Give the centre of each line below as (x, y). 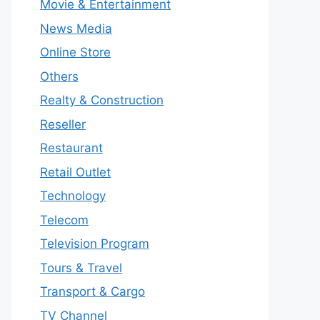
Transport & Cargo (92, 291)
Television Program (95, 244)
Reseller (63, 124)
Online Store (75, 52)
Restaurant (71, 148)
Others (59, 76)
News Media (76, 28)
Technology (73, 196)
